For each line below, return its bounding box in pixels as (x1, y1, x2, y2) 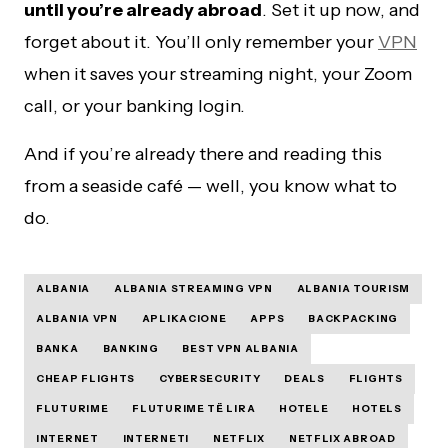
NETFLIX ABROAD (288, 432, 396, 446)
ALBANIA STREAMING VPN (113, 282, 273, 296)
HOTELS (352, 402, 402, 416)
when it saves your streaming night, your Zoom (24, 63, 412, 86)
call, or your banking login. (24, 95, 245, 118)
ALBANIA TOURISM (296, 282, 411, 296)
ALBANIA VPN (36, 312, 118, 326)
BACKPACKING (308, 312, 398, 326)
